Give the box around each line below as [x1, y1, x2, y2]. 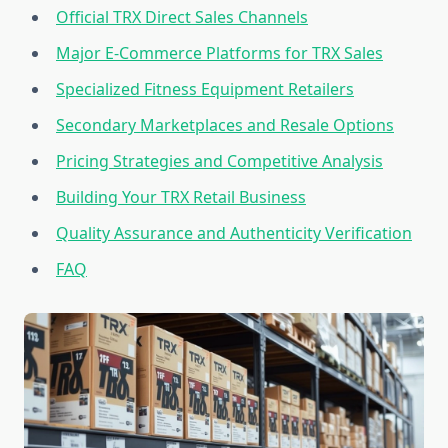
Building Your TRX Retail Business [56, 186, 306, 209]
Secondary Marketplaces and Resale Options [56, 114, 394, 137]
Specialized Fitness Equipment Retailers [56, 78, 354, 101]
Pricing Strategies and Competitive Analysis [56, 150, 383, 173]
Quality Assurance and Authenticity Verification [56, 222, 412, 245]
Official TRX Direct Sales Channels [56, 6, 308, 29]
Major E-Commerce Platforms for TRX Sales [56, 42, 383, 65]
